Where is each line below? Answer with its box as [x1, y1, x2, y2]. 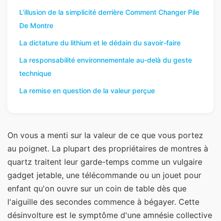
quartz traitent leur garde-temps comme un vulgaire [7, 157, 202, 167]
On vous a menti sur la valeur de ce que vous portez [7, 130, 203, 141]
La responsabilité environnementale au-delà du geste [19, 56, 192, 65]
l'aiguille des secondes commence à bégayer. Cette [7, 197, 199, 207]
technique [19, 69, 51, 78]
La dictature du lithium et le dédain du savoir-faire [19, 38, 181, 47]
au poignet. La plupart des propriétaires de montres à [7, 144, 208, 154]
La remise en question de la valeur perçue [19, 86, 155, 95]
